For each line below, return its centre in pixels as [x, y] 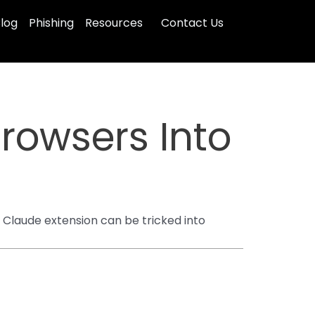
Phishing [51, 23]
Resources [114, 23]
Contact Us [192, 23]
